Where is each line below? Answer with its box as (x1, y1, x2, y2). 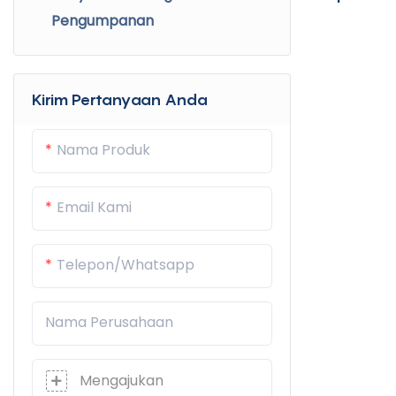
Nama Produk (57, 140, 150, 161)
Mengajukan (80, 370, 164, 392)
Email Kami (57, 197, 132, 218)
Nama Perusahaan (45, 312, 173, 333)
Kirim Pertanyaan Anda (32, 90, 208, 110)
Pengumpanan (51, 11, 154, 32)
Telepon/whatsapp (57, 255, 194, 276)
